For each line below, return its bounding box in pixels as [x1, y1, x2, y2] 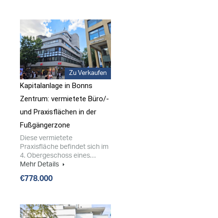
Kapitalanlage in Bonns [20, 81, 92, 91]
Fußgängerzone [20, 121, 70, 130]
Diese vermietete [20, 134, 73, 142]
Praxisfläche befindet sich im [20, 143, 109, 151]
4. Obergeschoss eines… [20, 152, 96, 160]
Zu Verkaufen [69, 70, 107, 77]
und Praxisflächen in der [20, 108, 96, 117]
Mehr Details [20, 161, 60, 168]
